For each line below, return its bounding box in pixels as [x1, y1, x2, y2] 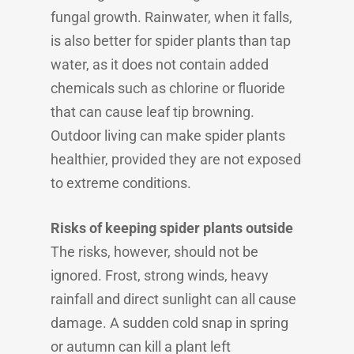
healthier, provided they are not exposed [51, 151, 301, 168]
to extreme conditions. [51, 175, 191, 191]
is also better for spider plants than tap [51, 32, 291, 49]
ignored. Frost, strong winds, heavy [51, 267, 269, 284]
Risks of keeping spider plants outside [51, 220, 293, 236]
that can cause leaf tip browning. [51, 104, 254, 120]
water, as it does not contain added [51, 56, 269, 73]
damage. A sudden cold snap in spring [51, 314, 288, 331]
